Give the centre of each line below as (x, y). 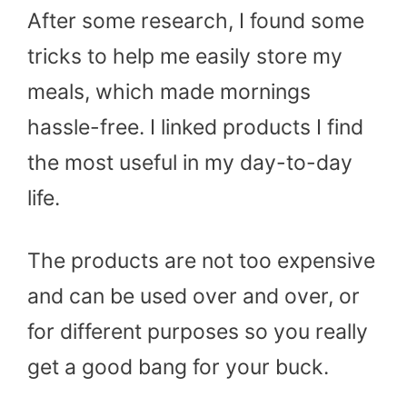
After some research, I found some (196, 21)
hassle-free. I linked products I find (195, 128)
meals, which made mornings (169, 92)
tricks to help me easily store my (185, 57)
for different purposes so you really (198, 332)
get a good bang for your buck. (181, 367)
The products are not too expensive (201, 261)
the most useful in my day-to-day (190, 163)
